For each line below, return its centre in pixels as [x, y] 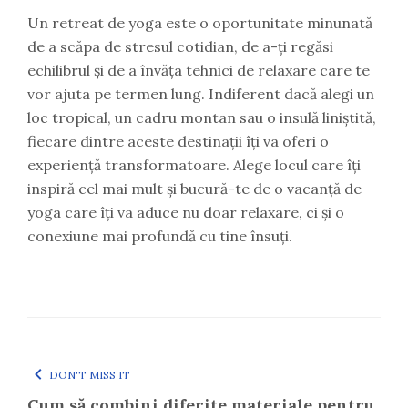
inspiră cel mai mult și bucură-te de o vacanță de [194, 189]
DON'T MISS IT [90, 375]
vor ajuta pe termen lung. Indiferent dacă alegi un [201, 94]
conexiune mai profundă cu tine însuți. [160, 236]
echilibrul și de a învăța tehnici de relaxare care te [199, 70]
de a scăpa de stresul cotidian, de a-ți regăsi [180, 46]
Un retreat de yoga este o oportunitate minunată [200, 23]
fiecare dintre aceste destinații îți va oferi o [178, 141]
